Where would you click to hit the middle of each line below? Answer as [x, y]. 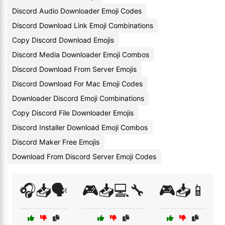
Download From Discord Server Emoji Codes [84, 156]
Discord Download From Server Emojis [74, 69]
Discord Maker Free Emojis [56, 142]
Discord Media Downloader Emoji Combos [81, 54]
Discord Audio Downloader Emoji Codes [77, 11]
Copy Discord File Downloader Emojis [73, 113]
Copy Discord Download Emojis [63, 40]
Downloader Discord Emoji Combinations [78, 98]
